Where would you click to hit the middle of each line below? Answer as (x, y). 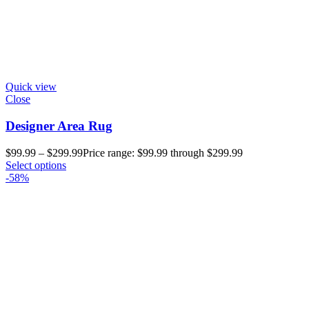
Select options (36, 165)
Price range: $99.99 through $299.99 (163, 152)
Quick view (31, 87)
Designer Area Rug (59, 126)
